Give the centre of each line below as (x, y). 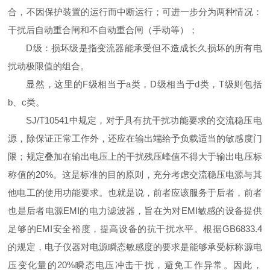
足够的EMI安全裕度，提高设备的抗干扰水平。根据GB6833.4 (135, 229)
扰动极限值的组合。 (49, 66)
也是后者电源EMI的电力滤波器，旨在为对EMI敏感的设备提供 (135, 211)
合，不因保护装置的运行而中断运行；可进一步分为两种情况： (135, 12)
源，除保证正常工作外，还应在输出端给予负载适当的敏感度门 (135, 139)
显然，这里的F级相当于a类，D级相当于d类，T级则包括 (144, 84)
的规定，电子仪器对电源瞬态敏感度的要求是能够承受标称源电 (135, 247)
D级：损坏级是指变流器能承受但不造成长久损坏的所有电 (144, 48)
